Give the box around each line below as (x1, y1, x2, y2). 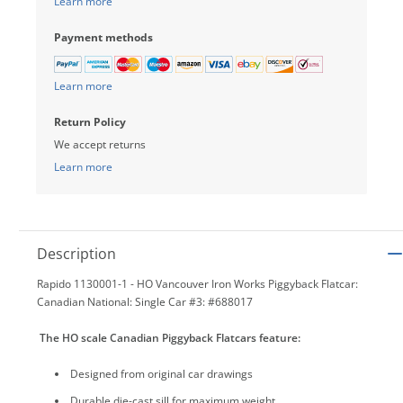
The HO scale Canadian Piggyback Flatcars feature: (37, 329, 300, 345)
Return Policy (54, 113, 126, 130)
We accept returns (54, 136, 146, 152)
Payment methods (54, 30, 153, 45)
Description (37, 243, 116, 264)
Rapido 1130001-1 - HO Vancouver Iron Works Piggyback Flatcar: (37, 275, 358, 291)
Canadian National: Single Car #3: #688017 (37, 293, 253, 309)
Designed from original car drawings (70, 365, 253, 381)
